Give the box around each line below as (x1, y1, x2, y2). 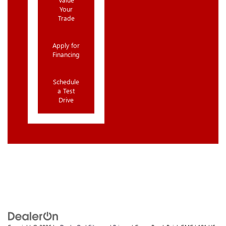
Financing (52, 50, 80, 59)
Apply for (52, 41, 80, 50)
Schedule (53, 77, 80, 86)
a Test (58, 86, 75, 95)
